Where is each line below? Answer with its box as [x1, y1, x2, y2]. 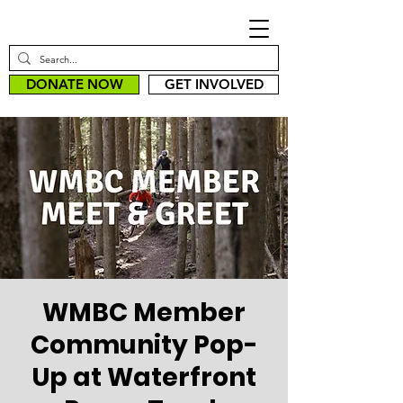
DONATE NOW [25, 76, 123, 93]
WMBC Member [42, 295, 246, 330]
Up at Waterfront [31, 360, 256, 395]
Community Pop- [30, 327, 258, 363]
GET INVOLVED [164, 76, 264, 93]
